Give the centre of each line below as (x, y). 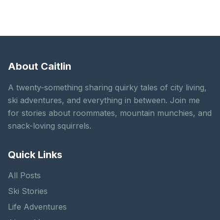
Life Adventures (37, 207)
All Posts (24, 175)
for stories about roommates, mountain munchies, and (110, 113)
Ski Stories (28, 191)
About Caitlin (40, 66)
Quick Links (35, 155)
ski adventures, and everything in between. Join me (104, 100)
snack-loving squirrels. (50, 126)
